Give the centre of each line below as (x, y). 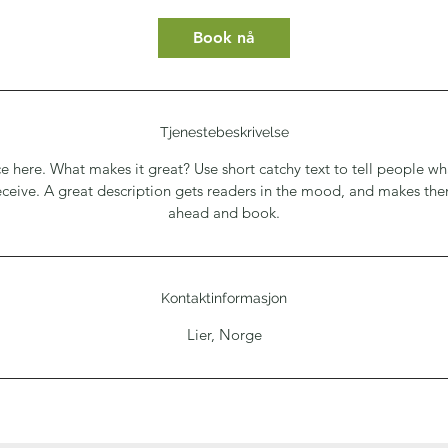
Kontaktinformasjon (224, 298)
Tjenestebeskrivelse (224, 132)
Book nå (224, 37)
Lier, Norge (224, 334)
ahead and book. (224, 212)
